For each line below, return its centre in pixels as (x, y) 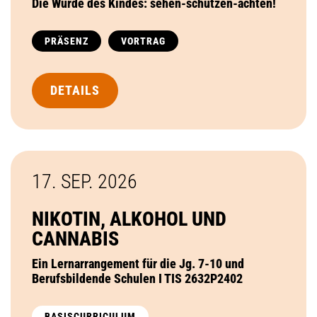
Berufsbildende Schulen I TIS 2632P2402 (137, 278)
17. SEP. (65, 181)
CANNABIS (75, 238)
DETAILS (75, 90)
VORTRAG (143, 41)
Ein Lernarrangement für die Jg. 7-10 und (138, 263)
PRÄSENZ (67, 41)
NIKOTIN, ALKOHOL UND (129, 219)
